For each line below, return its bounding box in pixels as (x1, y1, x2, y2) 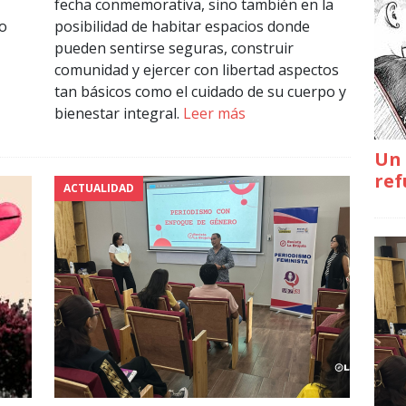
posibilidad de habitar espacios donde (53, 16, 310, 37)
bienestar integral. (53, 103, 183, 124)
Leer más (182, 103, 246, 124)
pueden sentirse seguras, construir (53, 38, 294, 59)
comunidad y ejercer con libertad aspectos (53, 60, 339, 81)
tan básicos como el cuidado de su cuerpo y (53, 82, 346, 102)
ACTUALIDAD (63, 180, 134, 197)
